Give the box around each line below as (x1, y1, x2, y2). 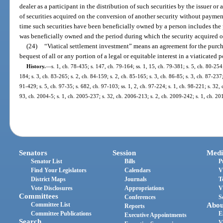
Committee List (31, 201, 71, 208)
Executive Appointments (124, 211, 187, 219)
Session (112, 148, 136, 157)
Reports (124, 202, 145, 210)
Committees (19, 192, 59, 200)
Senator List (31, 157, 63, 165)
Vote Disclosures (31, 184, 73, 192)
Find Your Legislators (31, 166, 87, 174)
